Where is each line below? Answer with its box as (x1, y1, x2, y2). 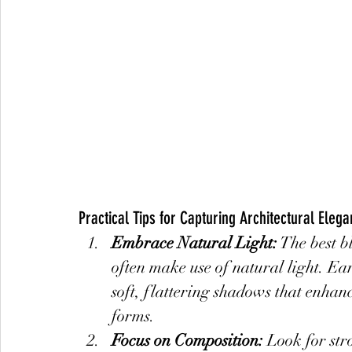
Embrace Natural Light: (112, 233, 277, 253)
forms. (112, 306, 155, 326)
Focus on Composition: (112, 330, 263, 350)
